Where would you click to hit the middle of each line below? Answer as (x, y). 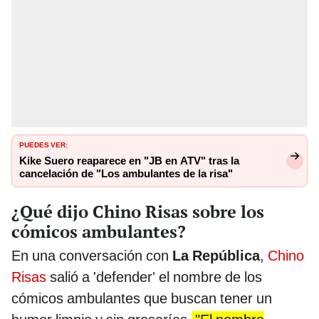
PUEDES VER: (43, 144)
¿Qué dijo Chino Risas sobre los (138, 211)
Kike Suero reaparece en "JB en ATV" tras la (129, 161)
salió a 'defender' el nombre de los (154, 277)
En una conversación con (92, 255)
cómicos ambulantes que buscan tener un (142, 298)
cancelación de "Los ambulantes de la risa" (126, 174)
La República (216, 255)
